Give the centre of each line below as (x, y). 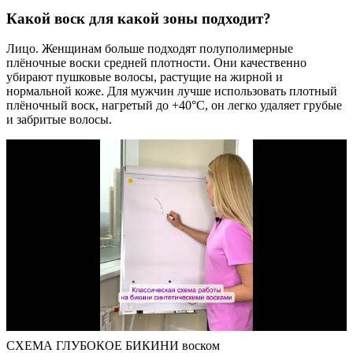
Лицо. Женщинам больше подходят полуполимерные (150, 49)
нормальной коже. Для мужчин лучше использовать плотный (172, 91)
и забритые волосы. (59, 120)
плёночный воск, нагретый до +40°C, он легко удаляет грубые (174, 106)
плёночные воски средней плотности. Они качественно (156, 63)
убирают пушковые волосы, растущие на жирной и (145, 77)
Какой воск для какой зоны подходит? (139, 18)
